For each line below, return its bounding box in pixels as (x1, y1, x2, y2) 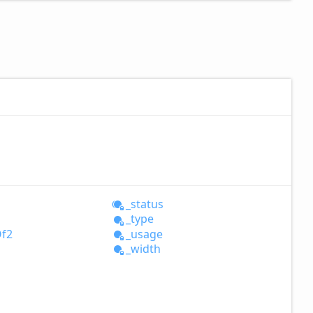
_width (125, 240, 161, 256)
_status (125, 196, 163, 212)
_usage (125, 226, 163, 242)
